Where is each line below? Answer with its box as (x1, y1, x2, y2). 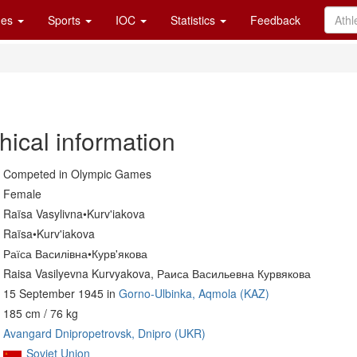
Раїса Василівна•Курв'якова (3, 245, 147, 261)
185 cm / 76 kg (3, 305, 78, 321)
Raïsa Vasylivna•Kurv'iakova (3, 206, 145, 222)
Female (3, 186, 41, 202)
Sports (48, 12, 84, 28)
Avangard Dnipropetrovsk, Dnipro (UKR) (3, 325, 206, 341)
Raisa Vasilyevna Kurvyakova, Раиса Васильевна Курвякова (3, 265, 311, 281)
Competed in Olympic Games (3, 166, 151, 182)
